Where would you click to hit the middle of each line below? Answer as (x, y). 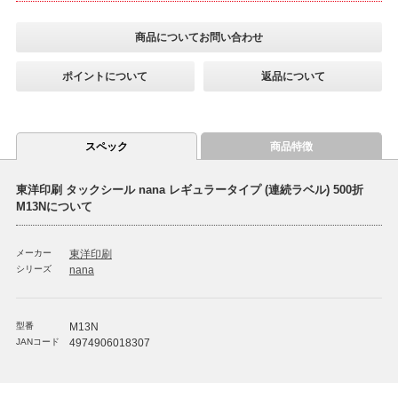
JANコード (37, 341)
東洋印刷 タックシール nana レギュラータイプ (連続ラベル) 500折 (189, 190)
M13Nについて (54, 207)
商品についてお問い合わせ (199, 38)
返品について (293, 77)
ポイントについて (105, 77)
